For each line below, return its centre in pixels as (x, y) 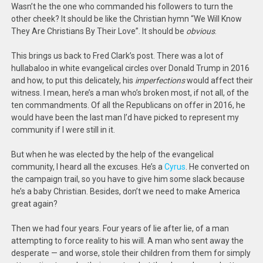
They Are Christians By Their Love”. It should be (99, 31)
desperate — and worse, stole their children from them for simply (131, 253)
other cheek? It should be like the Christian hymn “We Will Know (127, 19)
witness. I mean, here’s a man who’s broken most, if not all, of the (130, 93)
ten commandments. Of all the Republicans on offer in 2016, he (129, 105)
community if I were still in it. (63, 130)
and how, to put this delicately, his (73, 80)
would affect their (219, 80)
